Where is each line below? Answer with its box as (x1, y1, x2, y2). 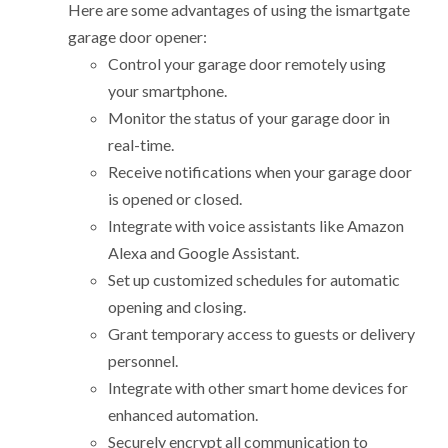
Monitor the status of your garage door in (108, 108, 391, 128)
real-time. (108, 135, 175, 155)
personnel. (108, 351, 179, 371)
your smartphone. (108, 81, 228, 101)
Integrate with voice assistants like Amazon (108, 216, 405, 236)
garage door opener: (68, 27, 208, 47)
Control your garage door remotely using (108, 54, 387, 74)
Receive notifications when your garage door (108, 162, 413, 182)
